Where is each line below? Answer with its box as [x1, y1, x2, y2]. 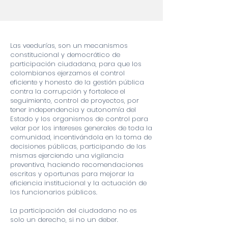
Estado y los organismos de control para [10, 114, 148, 124]
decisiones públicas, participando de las [10, 141, 146, 151]
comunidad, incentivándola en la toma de [10, 132, 152, 142]
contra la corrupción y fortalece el [10, 87, 125, 96]
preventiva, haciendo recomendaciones [10, 160, 144, 169]
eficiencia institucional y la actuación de [10, 178, 147, 188]
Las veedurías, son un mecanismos [10, 41, 128, 50]
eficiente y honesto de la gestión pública [10, 77, 144, 87]
